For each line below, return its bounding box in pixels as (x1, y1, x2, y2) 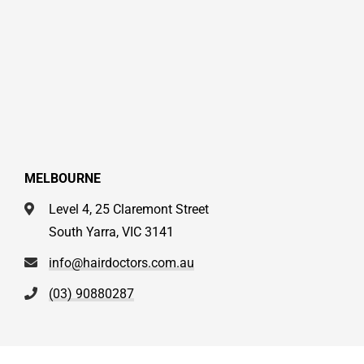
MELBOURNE (24, 171, 101, 187)
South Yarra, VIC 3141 (49, 224, 174, 240)
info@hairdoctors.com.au (49, 255, 194, 271)
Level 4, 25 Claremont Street (49, 201, 209, 218)
